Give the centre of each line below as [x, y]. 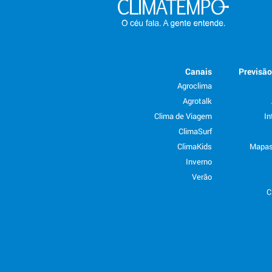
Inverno [199, 161]
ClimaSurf [195, 131]
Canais [198, 71]
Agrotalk [197, 100]
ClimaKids [194, 146]
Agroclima [194, 85]
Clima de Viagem [183, 116]
